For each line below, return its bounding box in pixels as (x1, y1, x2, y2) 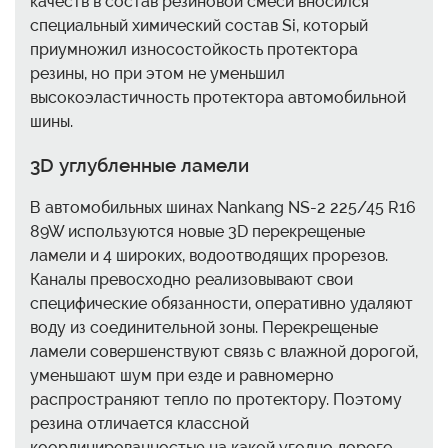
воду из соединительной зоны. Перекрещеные (30, 317, 378, 337)
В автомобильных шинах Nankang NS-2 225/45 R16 (30, 197, 416, 217)
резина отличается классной (30, 413, 249, 433)
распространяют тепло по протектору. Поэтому (30, 389, 402, 409)
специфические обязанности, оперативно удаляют (30, 293, 413, 313)
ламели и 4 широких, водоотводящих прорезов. (30, 245, 388, 265)
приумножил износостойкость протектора (30, 40, 358, 60)
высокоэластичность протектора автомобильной (30, 88, 406, 108)
